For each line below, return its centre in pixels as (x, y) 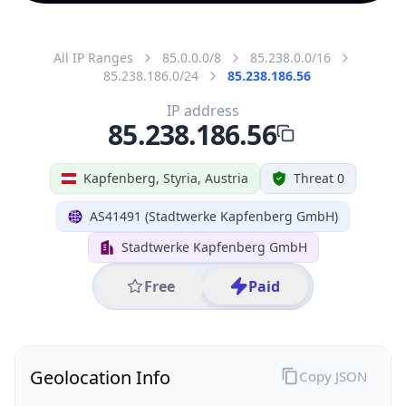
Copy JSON (333, 376)
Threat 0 (319, 178)
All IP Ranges (93, 57)
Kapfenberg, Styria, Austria (166, 178)
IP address (203, 110)
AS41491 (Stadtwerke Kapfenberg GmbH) (214, 216)
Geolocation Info (100, 377)
